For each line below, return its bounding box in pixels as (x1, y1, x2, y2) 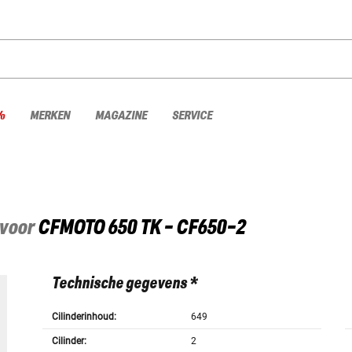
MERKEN (30, 108, 70, 123)
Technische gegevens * (51, 275, 197, 293)
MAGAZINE (95, 108, 147, 123)
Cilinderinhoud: (51, 311, 116, 323)
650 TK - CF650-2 (108, 217, 245, 240)
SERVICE (172, 108, 212, 123)
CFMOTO (38, 217, 104, 240)
